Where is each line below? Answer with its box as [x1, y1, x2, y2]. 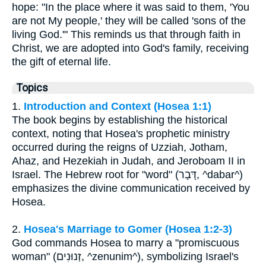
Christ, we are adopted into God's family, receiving [12, 42, 249, 54]
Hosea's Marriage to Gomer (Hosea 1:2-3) [24, 223, 232, 235]
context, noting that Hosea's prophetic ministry [12, 127, 230, 140]
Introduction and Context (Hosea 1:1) [24, 100, 211, 112]
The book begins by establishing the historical [12, 113, 227, 126]
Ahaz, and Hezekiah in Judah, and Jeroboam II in [12, 154, 245, 167]
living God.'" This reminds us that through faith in [12, 28, 240, 40]
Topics [17, 81, 48, 94]
